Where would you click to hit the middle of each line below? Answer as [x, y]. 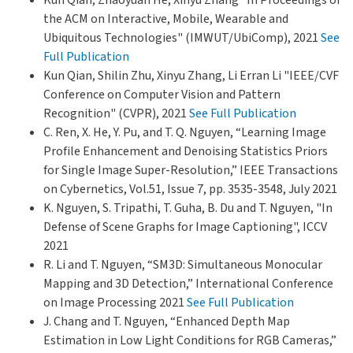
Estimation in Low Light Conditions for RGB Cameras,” [190, 340]
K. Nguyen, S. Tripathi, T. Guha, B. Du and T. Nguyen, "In [188, 208]
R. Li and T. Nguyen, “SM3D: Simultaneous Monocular [183, 264]
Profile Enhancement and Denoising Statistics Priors [186, 151]
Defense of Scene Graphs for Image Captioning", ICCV [185, 227]
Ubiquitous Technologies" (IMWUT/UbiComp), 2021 [182, 37]
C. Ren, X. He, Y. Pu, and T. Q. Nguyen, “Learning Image [185, 132]
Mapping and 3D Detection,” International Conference [188, 283]
